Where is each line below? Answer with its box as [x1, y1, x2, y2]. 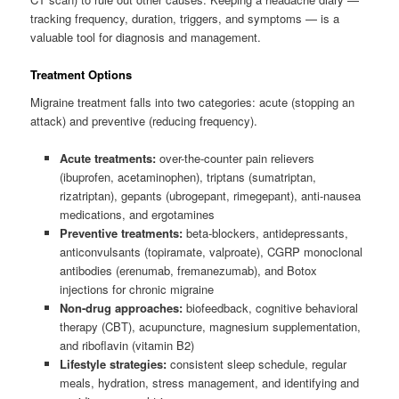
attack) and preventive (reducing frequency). [30, 112, 258, 130]
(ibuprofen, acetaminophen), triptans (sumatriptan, [59, 168, 316, 186]
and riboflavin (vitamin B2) [59, 337, 194, 354]
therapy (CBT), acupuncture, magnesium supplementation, [59, 318, 361, 336]
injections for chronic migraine [59, 281, 214, 298]
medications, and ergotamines [59, 206, 215, 224]
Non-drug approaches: [59, 299, 183, 317]
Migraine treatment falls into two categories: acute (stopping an [30, 94, 355, 111]
